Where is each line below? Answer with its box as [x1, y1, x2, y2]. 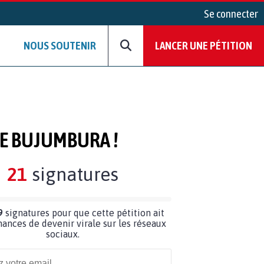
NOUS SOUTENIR [24, 39, 96, 52]
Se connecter [204, 7, 258, 20]
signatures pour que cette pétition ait [3, 207, 164, 218]
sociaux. [45, 228, 80, 239]
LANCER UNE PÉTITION [155, 39, 252, 52]
